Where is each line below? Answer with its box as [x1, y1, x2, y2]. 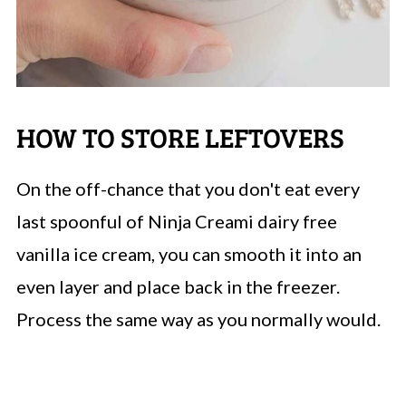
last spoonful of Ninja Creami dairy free [15, 209, 337, 232]
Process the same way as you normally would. [15, 307, 381, 330]
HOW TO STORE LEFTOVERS [15, 118, 344, 155]
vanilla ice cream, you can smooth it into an [15, 242, 362, 265]
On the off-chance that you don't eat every [15, 177, 360, 199]
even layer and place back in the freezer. [15, 275, 340, 297]
